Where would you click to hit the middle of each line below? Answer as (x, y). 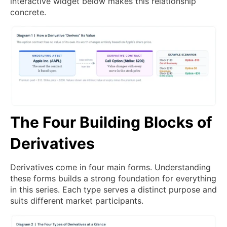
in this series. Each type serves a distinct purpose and (113, 190)
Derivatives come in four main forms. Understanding (110, 167)
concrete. (28, 12)
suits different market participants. (77, 201)
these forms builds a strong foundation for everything (113, 179)
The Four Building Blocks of (111, 122)
